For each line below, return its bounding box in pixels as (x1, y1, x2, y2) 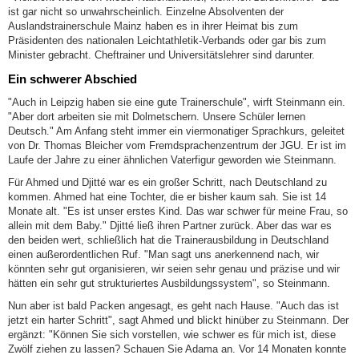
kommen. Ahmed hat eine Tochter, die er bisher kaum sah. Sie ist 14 (8, 190, 326, 203)
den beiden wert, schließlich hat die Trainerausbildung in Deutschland (8, 233, 329, 246)
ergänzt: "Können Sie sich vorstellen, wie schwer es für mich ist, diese (8, 328, 336, 341)
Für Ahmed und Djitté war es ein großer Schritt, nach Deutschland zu (8, 175, 327, 188)
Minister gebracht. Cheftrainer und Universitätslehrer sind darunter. (8, 49, 315, 62)
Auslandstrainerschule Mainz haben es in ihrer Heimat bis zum (8, 20, 298, 33)
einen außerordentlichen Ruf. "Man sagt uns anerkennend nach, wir (8, 248, 319, 260)
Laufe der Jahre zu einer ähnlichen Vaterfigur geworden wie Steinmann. (8, 153, 337, 166)
